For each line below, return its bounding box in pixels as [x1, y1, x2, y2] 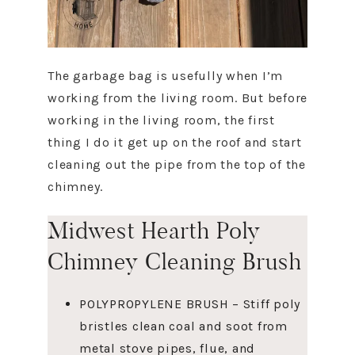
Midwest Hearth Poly [48, 216, 261, 246]
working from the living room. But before [48, 90, 307, 105]
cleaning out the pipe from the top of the [48, 157, 306, 172]
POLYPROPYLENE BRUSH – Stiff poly [79, 296, 300, 311]
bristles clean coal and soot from [79, 319, 288, 334]
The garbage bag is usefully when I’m [48, 68, 283, 83]
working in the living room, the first [48, 113, 275, 128]
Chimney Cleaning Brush [48, 246, 302, 277]
